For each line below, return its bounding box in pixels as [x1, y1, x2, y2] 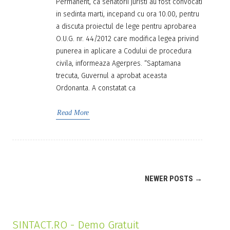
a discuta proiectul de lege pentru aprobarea [56, 22, 196, 31]
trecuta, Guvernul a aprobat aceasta [56, 71, 167, 80]
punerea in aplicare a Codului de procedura [56, 47, 191, 55]
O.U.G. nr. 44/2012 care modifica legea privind [56, 34, 199, 43]
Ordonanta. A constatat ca [56, 84, 136, 92]
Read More [57, 109, 89, 117]
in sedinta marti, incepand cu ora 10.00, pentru [56, 10, 199, 18]
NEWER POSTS [145, 174, 195, 183]
